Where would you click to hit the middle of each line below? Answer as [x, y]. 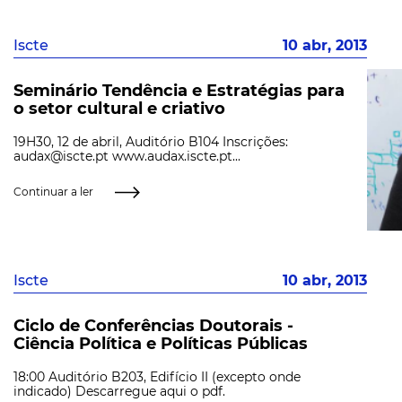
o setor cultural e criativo [119, 108]
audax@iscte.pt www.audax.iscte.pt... [127, 156]
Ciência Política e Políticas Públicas [161, 343]
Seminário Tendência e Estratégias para [179, 90]
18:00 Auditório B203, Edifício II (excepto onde [157, 376]
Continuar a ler [53, 191]
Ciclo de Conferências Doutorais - [153, 325]
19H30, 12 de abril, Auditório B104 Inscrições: [151, 141]
